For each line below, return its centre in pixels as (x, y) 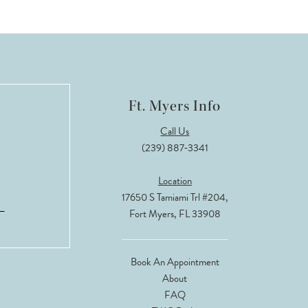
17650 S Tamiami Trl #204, (175, 197)
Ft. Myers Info (175, 106)
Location (175, 180)
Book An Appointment (175, 262)
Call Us (175, 131)
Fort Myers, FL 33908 (175, 213)
